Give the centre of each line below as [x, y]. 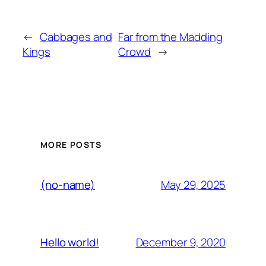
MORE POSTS [71, 145]
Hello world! [70, 243]
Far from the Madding [170, 37]
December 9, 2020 [180, 242]
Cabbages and [76, 37]
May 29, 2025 [193, 184]
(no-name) [68, 185]
